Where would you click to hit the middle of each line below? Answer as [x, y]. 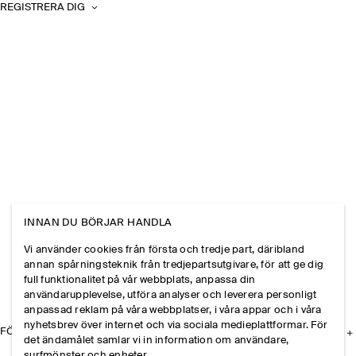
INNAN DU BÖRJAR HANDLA [98, 222]
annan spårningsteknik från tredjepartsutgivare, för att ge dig [174, 265]
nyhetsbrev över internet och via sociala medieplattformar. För [176, 325]
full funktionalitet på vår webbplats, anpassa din [140, 280]
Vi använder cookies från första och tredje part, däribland [164, 250]
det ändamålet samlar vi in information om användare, [157, 340]
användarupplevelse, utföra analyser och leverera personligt [170, 295]
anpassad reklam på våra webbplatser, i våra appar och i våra [173, 310]
